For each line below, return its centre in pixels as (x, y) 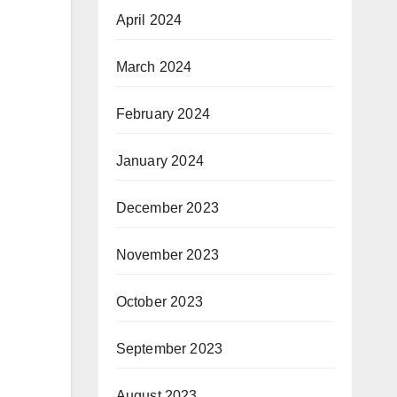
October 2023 (159, 302)
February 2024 (163, 114)
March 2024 (154, 67)
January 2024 (160, 161)
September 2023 (169, 349)
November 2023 (167, 255)
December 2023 (167, 208)
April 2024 (149, 20)
